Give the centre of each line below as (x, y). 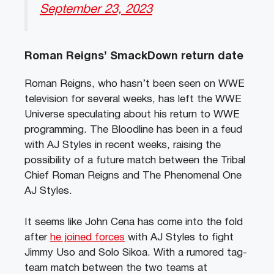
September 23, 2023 (96, 9)
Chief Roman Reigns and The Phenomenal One (133, 176)
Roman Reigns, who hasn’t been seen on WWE (135, 84)
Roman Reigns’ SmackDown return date (134, 57)
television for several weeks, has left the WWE (133, 100)
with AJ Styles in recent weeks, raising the (123, 146)
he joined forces (87, 237)
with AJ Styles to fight (179, 237)
